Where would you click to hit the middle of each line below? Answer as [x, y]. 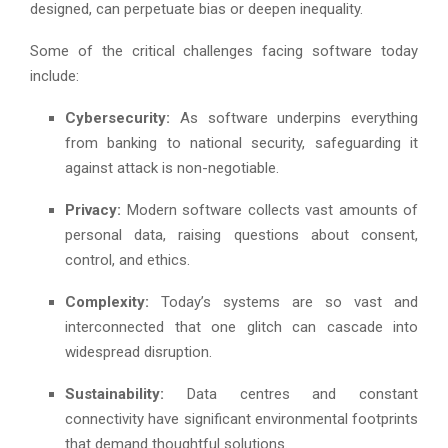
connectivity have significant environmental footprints [241, 418]
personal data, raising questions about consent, [241, 234]
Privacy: [93, 209]
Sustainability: [114, 393]
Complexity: [107, 301]
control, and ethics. [127, 259]
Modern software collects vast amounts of [269, 209]
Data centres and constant [291, 393]
